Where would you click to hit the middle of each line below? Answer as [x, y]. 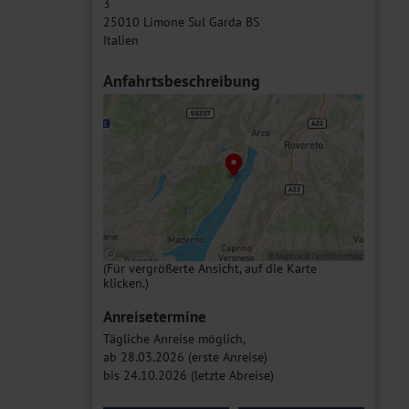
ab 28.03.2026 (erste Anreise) [185, 357]
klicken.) [126, 283]
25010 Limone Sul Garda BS [181, 22]
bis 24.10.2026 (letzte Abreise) [189, 375]
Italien [121, 40]
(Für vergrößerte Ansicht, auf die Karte [210, 268]
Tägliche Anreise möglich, [174, 338]
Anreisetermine [155, 316]
